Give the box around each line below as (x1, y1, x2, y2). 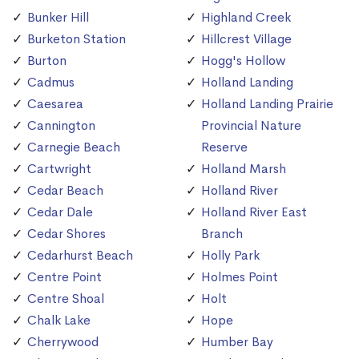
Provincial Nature (201, 117, 301, 135)
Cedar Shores (27, 225, 106, 243)
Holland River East (201, 204, 307, 221)
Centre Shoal (27, 290, 104, 308)
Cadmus (27, 74, 75, 91)
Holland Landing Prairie (201, 95, 333, 113)
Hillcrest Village (201, 30, 292, 48)
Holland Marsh (201, 160, 286, 178)
